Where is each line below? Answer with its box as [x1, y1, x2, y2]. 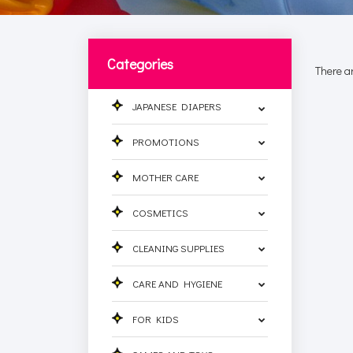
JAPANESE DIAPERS [132, 98, 222, 113]
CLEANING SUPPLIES [132, 240, 225, 255]
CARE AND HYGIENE [132, 276, 223, 290]
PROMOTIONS [132, 134, 200, 148]
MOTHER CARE [132, 169, 199, 184]
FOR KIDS [132, 311, 180, 325]
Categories [107, 54, 174, 73]
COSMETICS [132, 205, 189, 219]
